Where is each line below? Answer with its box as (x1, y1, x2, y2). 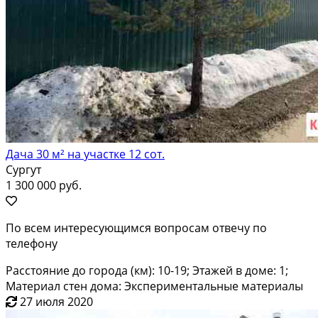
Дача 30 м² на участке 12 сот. (6, 146, 165, 162)
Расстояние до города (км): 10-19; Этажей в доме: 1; (6, 262, 288, 278)
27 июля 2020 (20, 293, 93, 309)
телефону (6, 235, 57, 251)
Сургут (6, 161, 41, 177)
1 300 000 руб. (6, 177, 82, 193)
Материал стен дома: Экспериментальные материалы (6, 278, 303, 294)
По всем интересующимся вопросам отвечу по (6, 219, 267, 236)
